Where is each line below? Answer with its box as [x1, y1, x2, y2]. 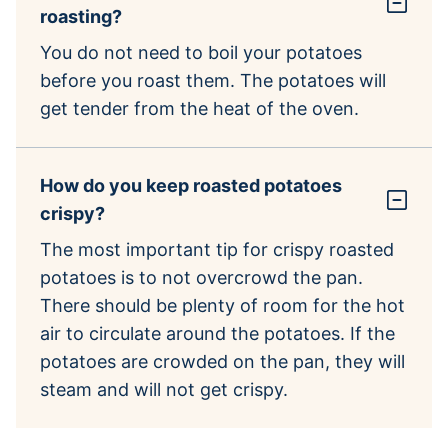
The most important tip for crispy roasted [40, 238, 394, 260]
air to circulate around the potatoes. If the [40, 322, 395, 344]
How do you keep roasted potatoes [40, 174, 342, 196]
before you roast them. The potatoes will [40, 69, 386, 91]
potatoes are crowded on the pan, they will [40, 350, 405, 372]
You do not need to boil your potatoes [40, 41, 362, 63]
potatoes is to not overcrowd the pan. [40, 266, 363, 288]
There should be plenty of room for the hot [40, 294, 405, 316]
